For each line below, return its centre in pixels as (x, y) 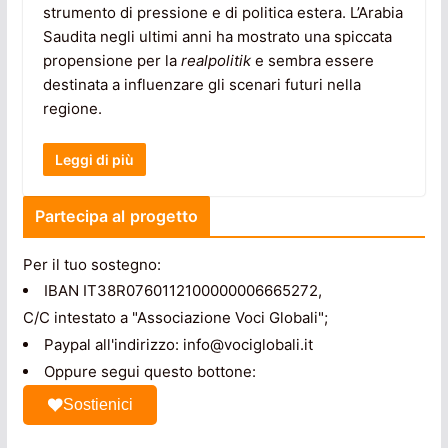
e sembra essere (312, 60)
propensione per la (111, 60)
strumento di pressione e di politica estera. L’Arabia (222, 12)
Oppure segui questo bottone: (149, 372)
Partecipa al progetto (116, 216)
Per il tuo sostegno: (91, 265)
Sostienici (97, 405)
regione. (72, 108)
